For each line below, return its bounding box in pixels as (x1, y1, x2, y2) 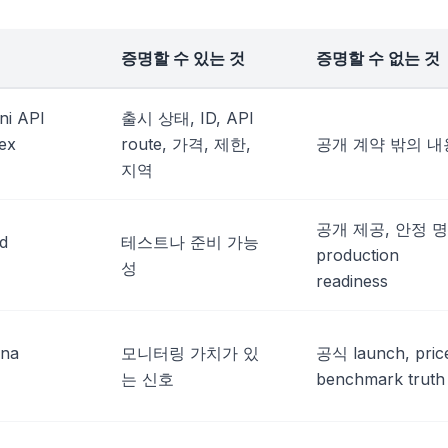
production (316, 244, 399, 265)
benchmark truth (316, 368, 445, 389)
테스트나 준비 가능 (121, 231, 259, 252)
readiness (316, 270, 388, 291)
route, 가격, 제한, (121, 133, 251, 154)
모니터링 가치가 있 (121, 342, 259, 363)
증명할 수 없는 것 (316, 47, 440, 68)
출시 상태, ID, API (121, 107, 254, 128)
